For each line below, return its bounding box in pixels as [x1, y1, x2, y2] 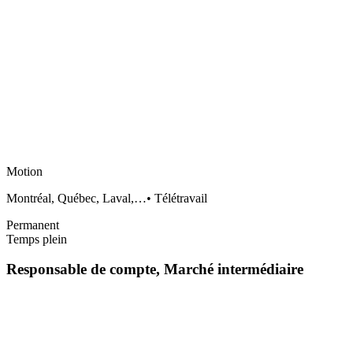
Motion [6, 164, 43, 178]
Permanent [6, 217, 59, 232]
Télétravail [154, 191, 207, 205]
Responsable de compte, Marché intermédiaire [6, 261, 303, 278]
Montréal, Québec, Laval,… [6, 191, 147, 205]
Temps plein [6, 232, 67, 246]
